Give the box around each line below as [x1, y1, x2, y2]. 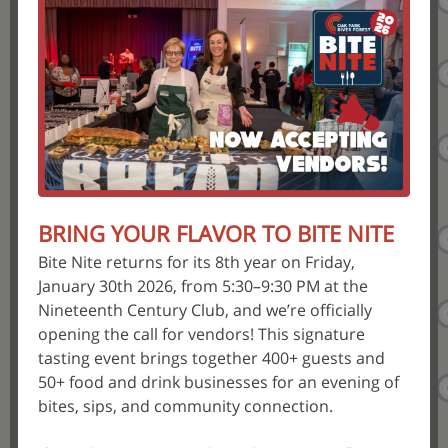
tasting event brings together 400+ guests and [38, 347, 385, 369]
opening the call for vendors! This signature [38, 323, 365, 345]
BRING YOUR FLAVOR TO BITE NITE [38, 218, 394, 248]
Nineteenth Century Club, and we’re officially [38, 299, 372, 321]
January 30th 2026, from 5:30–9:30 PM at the [38, 275, 368, 297]
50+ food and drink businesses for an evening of [38, 371, 399, 393]
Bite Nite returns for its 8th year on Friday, [38, 251, 355, 273]
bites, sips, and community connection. [38, 395, 333, 417]
